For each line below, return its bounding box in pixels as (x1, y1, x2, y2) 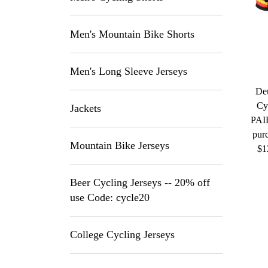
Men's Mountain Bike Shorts (70, 28, 194, 40)
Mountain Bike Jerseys (70, 139, 169, 151)
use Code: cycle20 (70, 191, 150, 203)
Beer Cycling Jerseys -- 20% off (70, 176, 210, 188)
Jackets (70, 102, 101, 114)
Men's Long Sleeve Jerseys (70, 65, 187, 77)
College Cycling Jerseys (70, 229, 175, 240)
